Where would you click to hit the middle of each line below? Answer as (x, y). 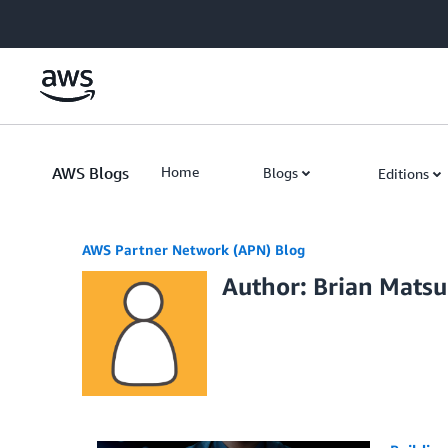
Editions (403, 173)
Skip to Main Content (75, 19)
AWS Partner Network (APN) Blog (193, 249)
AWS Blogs (90, 173)
